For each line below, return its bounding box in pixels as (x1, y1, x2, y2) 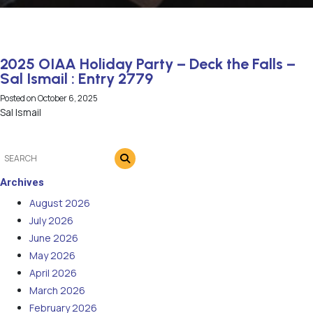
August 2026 (29, 196, 90, 210)
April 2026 (29, 265, 77, 279)
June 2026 (29, 231, 78, 245)
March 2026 (29, 283, 85, 297)
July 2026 (29, 213, 73, 227)
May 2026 (29, 248, 75, 262)
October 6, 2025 (38, 92, 98, 105)
